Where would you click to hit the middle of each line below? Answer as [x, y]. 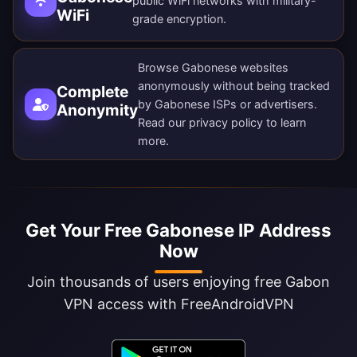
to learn [284, 123]
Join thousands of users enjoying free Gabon [178, 282]
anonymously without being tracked [234, 86]
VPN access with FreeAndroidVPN [178, 304]
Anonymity [97, 110]
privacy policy [226, 123]
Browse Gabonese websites [213, 68]
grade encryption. [179, 19]
